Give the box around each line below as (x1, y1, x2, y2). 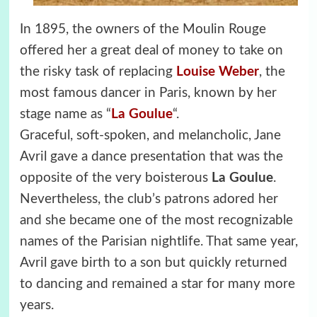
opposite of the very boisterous (19, 171, 212, 185)
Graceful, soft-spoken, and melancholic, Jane (19, 129, 281, 143)
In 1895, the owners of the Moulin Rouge (19, 23, 266, 37)
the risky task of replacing (19, 65, 176, 79)
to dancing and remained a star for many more (19, 277, 295, 292)
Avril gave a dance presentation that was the (19, 150, 283, 164)
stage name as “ (19, 108, 111, 122)
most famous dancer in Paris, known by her (19, 86, 277, 100)
